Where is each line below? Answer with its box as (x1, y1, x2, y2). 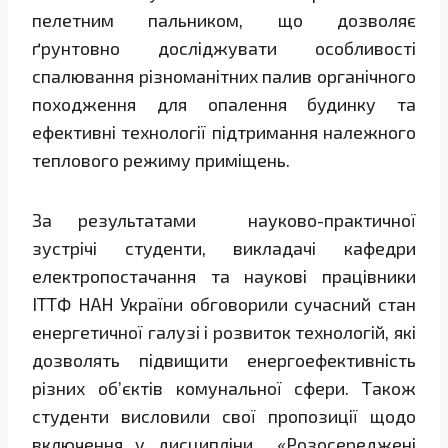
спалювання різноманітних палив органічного (32, 65, 416, 88)
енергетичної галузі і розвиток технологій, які (32, 321, 416, 344)
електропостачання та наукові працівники (32, 265, 416, 288)
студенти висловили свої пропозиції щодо (32, 405, 416, 428)
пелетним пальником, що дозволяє (32, 9, 416, 32)
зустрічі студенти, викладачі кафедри (32, 237, 416, 260)
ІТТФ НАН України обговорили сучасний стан (32, 293, 416, 316)
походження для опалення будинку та (32, 93, 416, 116)
